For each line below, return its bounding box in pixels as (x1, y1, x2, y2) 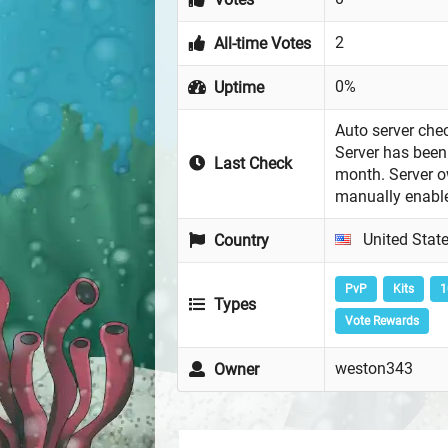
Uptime (210, 78, 265, 98)
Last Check (210, 154, 293, 174)
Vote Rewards (344, 314, 419, 329)
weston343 (335, 359, 413, 379)
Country (210, 231, 270, 251)
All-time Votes (210, 34, 312, 54)
